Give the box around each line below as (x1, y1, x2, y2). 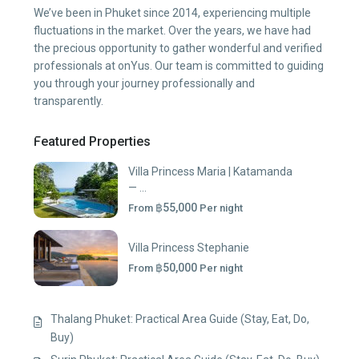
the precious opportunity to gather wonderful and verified (34, 41, 322, 54)
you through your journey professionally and (34, 76, 255, 90)
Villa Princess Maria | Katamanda (128, 164, 292, 178)
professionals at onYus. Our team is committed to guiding (34, 58, 324, 72)
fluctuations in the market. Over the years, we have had (34, 23, 311, 37)
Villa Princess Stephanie (128, 240, 249, 254)
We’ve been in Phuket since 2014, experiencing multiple (34, 6, 311, 19)
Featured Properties (34, 133, 151, 149)
